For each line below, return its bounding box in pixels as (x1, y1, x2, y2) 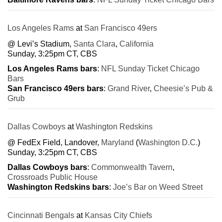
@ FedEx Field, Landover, (7, 138, 101, 147)
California (119, 39, 154, 48)
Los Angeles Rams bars (7, 64, 97, 73)
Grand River (108, 84, 150, 93)
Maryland (101, 138, 134, 147)
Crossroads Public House (7, 172, 98, 181)
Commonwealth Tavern (91, 163, 172, 171)
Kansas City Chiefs (85, 211, 152, 220)
